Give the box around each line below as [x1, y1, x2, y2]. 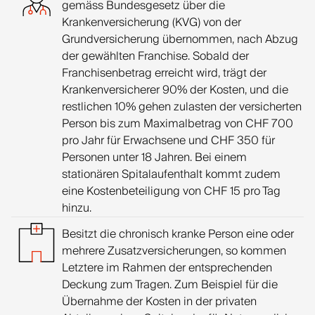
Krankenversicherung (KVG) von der [62, 13, 241, 32]
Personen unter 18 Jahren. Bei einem [62, 148, 247, 167]
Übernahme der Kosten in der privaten [62, 292, 257, 311]
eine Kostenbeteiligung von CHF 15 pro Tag [62, 181, 281, 201]
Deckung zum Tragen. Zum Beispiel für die [62, 275, 278, 295]
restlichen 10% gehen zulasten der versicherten [62, 97, 302, 117]
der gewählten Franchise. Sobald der [62, 46, 249, 66]
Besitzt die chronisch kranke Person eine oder [62, 224, 294, 244]
